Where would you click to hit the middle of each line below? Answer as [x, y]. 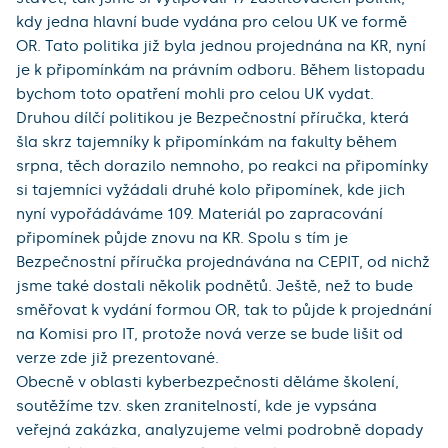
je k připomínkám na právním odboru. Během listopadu [220, 70]
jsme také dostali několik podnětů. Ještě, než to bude [214, 286]
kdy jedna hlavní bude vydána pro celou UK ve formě [211, 22]
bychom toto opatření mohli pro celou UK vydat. [195, 94]
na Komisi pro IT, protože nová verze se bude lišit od [209, 334]
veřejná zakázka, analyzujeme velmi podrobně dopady [219, 430]
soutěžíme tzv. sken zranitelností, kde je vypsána [196, 406]
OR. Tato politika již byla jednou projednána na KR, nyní [221, 46]
